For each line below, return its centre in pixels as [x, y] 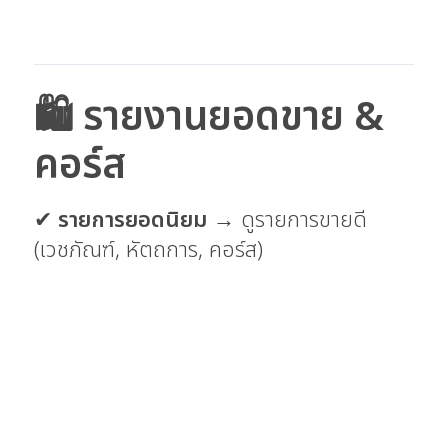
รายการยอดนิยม [132, 220]
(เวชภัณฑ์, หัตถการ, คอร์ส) [148, 250]
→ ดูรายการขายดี [287, 220]
